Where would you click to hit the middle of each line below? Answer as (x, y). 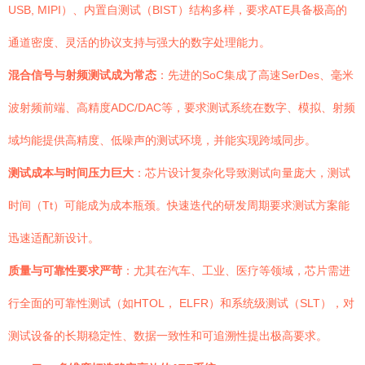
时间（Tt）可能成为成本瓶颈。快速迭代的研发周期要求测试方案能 (179, 205)
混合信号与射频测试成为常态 (82, 75)
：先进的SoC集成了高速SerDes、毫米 (255, 75)
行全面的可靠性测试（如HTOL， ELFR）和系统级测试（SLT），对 (181, 303)
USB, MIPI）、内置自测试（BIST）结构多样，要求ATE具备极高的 (178, 10)
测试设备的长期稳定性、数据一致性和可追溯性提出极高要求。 (168, 336)
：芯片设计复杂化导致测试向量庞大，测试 (242, 173)
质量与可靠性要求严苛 (65, 270)
